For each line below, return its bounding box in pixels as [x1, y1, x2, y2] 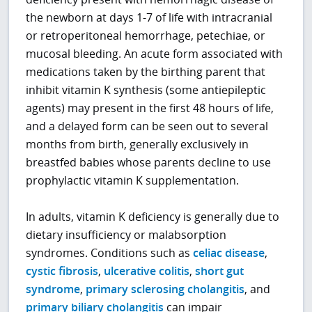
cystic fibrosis [26, 263, 99, 279]
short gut [195, 263, 244, 279]
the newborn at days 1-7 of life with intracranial [26, 10, 273, 26]
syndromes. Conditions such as [26, 245, 194, 261]
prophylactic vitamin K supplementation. [26, 173, 240, 189]
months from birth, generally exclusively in [26, 136, 249, 153]
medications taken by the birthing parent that [26, 64, 266, 80]
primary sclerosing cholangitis [86, 281, 245, 297]
